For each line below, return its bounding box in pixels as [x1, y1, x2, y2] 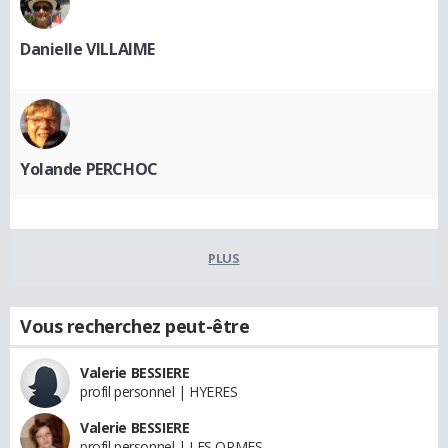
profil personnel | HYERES [80, 382, 238, 401]
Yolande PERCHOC [20, 158, 158, 180]
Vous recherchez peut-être [20, 314, 250, 338]
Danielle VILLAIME [20, 38, 155, 60]
